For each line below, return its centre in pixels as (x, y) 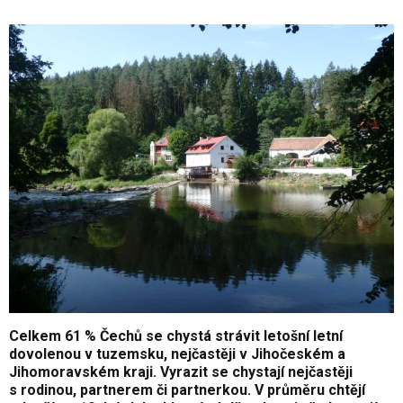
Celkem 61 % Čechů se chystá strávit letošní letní (176, 336)
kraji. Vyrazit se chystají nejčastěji (236, 372)
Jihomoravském (64, 372)
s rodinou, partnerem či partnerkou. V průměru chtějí (187, 390)
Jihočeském (292, 354)
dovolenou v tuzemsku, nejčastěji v (130, 354)
